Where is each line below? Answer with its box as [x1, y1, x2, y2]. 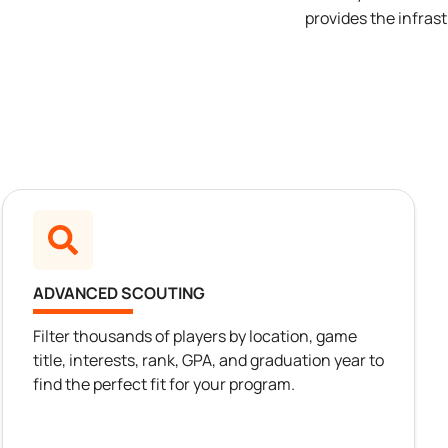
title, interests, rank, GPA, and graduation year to [33, 349, 384, 372]
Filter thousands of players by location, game [33, 325, 357, 348]
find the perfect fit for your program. [33, 373, 295, 396]
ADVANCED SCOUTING [33, 282, 205, 305]
